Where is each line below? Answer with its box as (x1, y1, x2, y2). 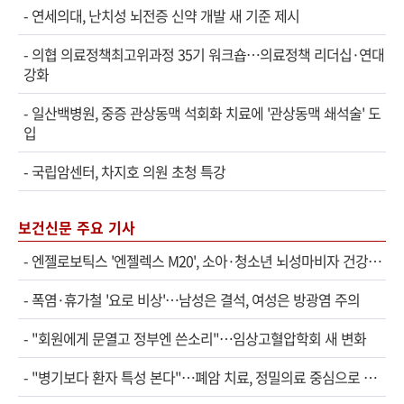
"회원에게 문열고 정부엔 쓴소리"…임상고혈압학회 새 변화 (32, 326, 366, 349)
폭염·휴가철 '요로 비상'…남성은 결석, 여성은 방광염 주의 (32, 288, 360, 310)
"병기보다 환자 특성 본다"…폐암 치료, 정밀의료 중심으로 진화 (32, 365, 363, 388)
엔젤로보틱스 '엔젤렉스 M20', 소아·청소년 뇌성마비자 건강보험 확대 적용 (32, 249, 368, 271)
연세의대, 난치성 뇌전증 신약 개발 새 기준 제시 (32, 4, 299, 26)
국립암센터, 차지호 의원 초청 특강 (32, 160, 225, 182)
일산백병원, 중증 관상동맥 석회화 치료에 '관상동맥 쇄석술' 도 (32, 101, 381, 124)
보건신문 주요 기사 (18, 216, 135, 238)
